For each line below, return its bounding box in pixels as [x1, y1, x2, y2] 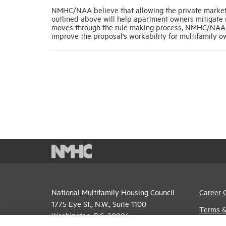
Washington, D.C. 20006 [51, 210, 129, 220]
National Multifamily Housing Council [51, 187, 175, 197]
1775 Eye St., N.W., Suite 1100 [51, 199, 146, 208]
